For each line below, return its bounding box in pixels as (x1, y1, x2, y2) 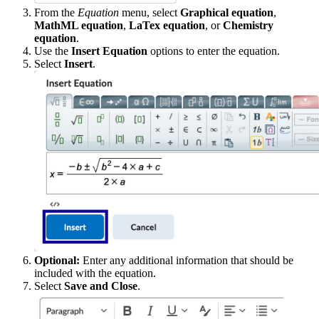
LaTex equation (129, 19, 205, 31)
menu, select (119, 6, 180, 19)
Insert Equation (71, 44, 147, 57)
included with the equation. (34, 266, 156, 279)
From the (34, 6, 78, 19)
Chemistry (223, 19, 273, 31)
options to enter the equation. (147, 44, 280, 57)
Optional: (34, 253, 80, 266)
